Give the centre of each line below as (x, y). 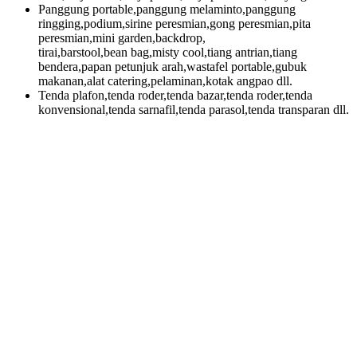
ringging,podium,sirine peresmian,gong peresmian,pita (175, 24)
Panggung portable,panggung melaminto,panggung (167, 10)
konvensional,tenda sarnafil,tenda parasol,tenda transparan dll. (194, 110)
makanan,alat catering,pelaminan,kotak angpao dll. (165, 81)
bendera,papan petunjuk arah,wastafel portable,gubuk (173, 67)
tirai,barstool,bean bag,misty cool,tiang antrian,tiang (168, 53)
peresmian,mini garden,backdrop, (122, 38)
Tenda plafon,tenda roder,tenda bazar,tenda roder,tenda (175, 96)
